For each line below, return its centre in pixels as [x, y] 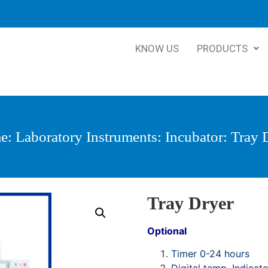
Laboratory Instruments [86, 137]
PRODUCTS [222, 48]
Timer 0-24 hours [210, 254]
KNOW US [157, 48]
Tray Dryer [190, 203]
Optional [167, 231]
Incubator [194, 137]
